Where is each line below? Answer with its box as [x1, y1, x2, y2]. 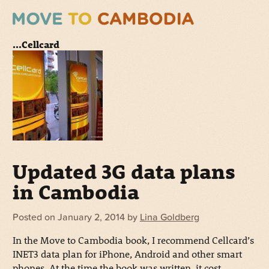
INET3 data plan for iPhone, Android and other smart [12, 247, 242, 261]
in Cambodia [12, 178, 139, 205]
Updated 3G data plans [12, 158, 235, 185]
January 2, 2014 [57, 211, 125, 224]
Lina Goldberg [139, 211, 199, 224]
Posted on [12, 211, 55, 224]
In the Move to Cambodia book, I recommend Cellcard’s [12, 234, 254, 247]
